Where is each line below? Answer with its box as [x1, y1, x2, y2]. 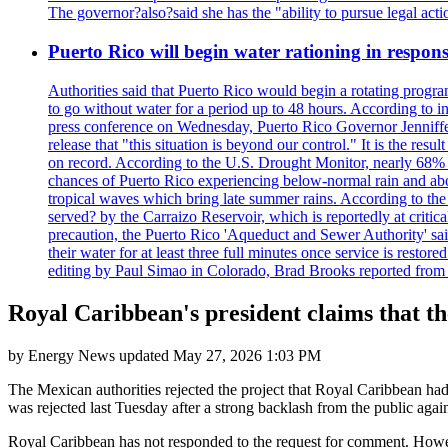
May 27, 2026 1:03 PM [173, 346, 321, 364]
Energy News [28, 346, 115, 364]
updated [115, 346, 173, 364]
